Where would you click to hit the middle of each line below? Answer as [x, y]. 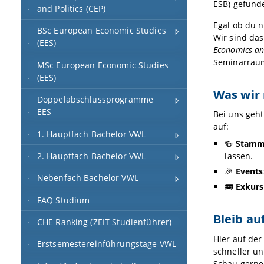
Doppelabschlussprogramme [95, 100]
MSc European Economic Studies [103, 65]
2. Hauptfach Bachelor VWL [91, 156]
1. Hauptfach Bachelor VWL [91, 134]
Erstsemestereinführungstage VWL [107, 244]
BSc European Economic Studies [101, 31]
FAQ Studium [63, 200]
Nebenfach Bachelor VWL [88, 178]
